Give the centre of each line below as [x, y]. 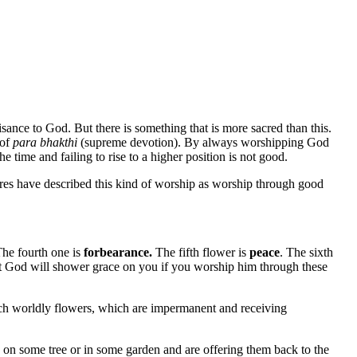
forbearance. [120, 252]
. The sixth [306, 252]
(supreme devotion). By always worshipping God [203, 142]
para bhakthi [45, 142]
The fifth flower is [202, 252]
